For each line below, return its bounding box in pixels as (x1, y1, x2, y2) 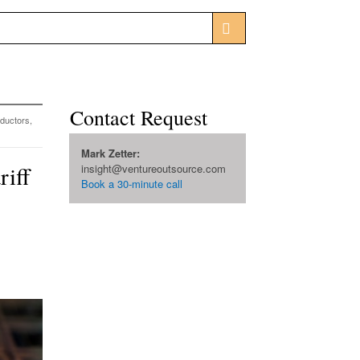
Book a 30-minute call (81, 176, 182, 191)
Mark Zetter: (81, 145, 140, 161)
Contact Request (70, 104, 207, 131)
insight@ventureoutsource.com (81, 161, 226, 176)
